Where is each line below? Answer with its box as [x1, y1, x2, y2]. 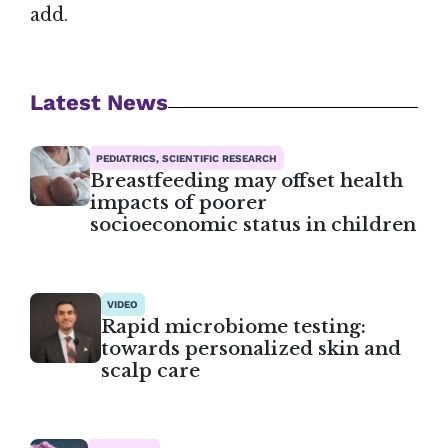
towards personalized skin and [100, 337, 401, 361]
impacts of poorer [89, 190, 267, 214]
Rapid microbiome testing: [100, 315, 366, 339]
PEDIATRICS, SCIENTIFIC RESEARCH [96, 151, 278, 164]
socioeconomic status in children [89, 212, 416, 236]
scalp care [100, 359, 200, 383]
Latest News [30, 89, 168, 116]
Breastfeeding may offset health [89, 168, 403, 192]
